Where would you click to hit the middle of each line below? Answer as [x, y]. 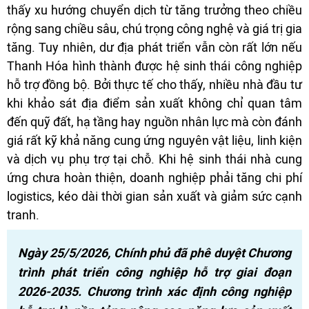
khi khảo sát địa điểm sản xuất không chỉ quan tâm [154, 103]
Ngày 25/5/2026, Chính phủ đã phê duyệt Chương [154, 253]
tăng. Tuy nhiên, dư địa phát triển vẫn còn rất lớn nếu [154, 47]
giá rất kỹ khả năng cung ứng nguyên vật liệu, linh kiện [154, 140]
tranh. [23, 215]
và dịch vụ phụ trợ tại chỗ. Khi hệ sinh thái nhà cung [154, 159]
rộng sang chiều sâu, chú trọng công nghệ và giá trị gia [154, 28]
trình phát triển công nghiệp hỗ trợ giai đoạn [154, 272]
